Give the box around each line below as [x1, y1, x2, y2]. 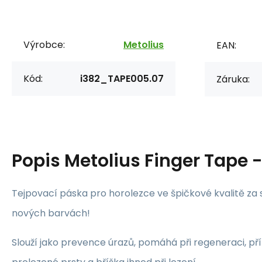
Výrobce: [23, 37, 65, 51]
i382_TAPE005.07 [80, 71, 164, 85]
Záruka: [216, 72, 250, 86]
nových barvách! [12, 206, 90, 220]
